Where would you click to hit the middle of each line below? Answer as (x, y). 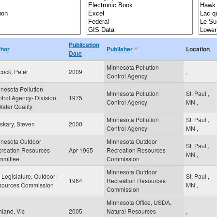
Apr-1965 (81, 150)
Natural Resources (131, 211)
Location (198, 49)
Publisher (120, 49)
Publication (84, 45)
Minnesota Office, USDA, (139, 202)
